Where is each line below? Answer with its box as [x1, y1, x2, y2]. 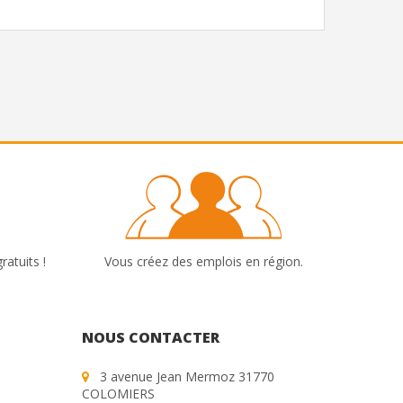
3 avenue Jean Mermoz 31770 [100, 367, 274, 385]
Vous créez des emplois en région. [103, 252, 303, 270]
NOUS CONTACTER [82, 327, 219, 347]
